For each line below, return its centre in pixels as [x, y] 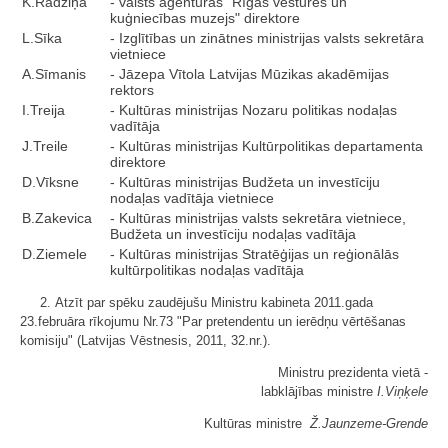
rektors [132, 90]
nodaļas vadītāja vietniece [192, 198]
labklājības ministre [319, 391]
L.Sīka [42, 38]
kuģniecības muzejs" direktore [205, 18]
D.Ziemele [54, 254]
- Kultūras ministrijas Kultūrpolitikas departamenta [266, 146]
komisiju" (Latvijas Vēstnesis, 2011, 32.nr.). [145, 340]
